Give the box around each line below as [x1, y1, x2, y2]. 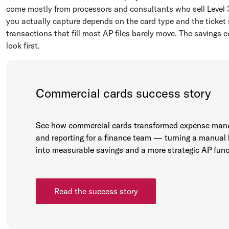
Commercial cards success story [36, 85, 211, 101]
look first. [6, 40, 40, 51]
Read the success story [54, 186, 138, 196]
